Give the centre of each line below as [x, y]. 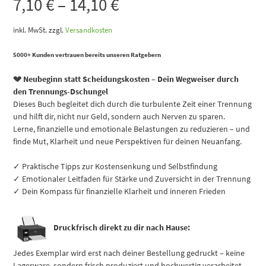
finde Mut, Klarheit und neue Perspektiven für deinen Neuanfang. [128, 142]
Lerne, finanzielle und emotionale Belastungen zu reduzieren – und [132, 129]
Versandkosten [89, 30]
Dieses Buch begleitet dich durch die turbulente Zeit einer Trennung [133, 104]
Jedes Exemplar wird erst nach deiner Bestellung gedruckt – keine [129, 253]
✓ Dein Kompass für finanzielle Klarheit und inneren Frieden [120, 191]
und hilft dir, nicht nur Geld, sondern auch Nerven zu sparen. [119, 117]
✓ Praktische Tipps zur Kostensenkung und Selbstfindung [115, 167]
